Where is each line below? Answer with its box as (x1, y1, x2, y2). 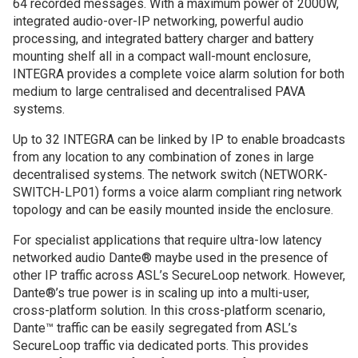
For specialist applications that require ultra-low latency (13, 233, 322, 249)
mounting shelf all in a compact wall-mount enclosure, (13, 49, 311, 65)
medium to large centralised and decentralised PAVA (13, 84, 305, 100)
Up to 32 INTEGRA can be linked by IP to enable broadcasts (13, 132, 345, 148)
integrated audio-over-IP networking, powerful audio (13, 14, 307, 30)
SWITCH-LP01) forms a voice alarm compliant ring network (13, 185, 342, 201)
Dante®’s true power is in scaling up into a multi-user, (13, 285, 309, 301)
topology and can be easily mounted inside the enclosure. (13, 202, 333, 218)
